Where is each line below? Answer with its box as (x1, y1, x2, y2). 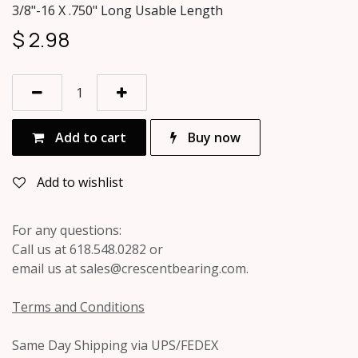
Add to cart (52, 129, 126, 147)
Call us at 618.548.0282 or (12, 241, 163, 259)
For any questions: (12, 221, 121, 240)
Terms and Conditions (12, 298, 145, 316)
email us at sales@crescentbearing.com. (12, 260, 249, 278)
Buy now (185, 129, 241, 147)
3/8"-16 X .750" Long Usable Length (12, 2, 223, 20)
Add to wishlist (37, 173, 123, 192)
